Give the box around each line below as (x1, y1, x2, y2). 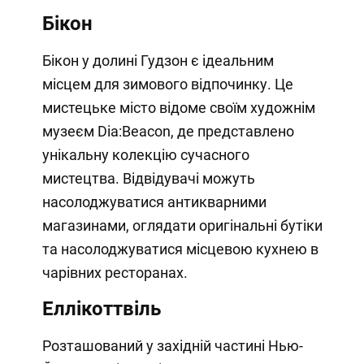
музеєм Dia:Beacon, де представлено (41, 123, 294, 141)
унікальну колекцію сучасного (41, 146, 249, 164)
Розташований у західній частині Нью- (41, 337, 303, 355)
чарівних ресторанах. (41, 264, 188, 282)
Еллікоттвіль (41, 297, 161, 321)
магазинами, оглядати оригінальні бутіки (41, 217, 323, 235)
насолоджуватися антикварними (41, 193, 266, 211)
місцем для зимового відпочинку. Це (41, 76, 293, 93)
